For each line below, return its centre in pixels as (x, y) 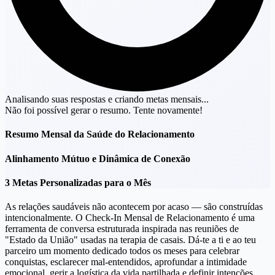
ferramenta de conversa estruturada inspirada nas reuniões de (122, 229)
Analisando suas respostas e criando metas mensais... (107, 99)
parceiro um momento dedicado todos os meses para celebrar (122, 251)
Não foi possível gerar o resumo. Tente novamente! (104, 110)
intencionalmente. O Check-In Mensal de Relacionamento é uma (130, 218)
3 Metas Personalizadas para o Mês (78, 183)
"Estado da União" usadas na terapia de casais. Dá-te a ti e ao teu (130, 240)
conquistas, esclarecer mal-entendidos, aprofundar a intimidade (126, 262)
